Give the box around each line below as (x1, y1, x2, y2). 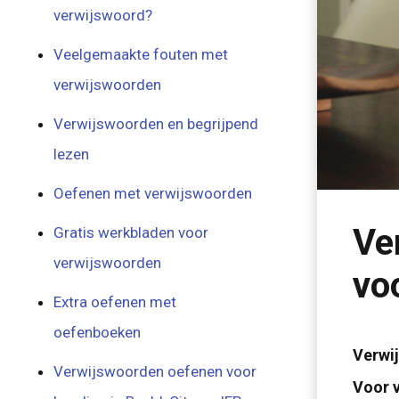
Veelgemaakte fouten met (53, 45, 229, 63)
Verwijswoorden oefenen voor (53, 362, 257, 380)
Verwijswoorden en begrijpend (53, 115, 259, 133)
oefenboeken (53, 323, 142, 341)
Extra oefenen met (53, 293, 177, 311)
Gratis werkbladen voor (53, 224, 209, 241)
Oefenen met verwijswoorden (53, 184, 253, 202)
